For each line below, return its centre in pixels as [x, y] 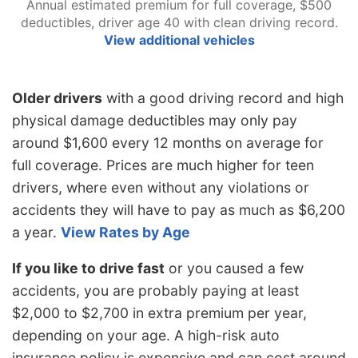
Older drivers [57, 97]
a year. [36, 232]
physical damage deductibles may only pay [155, 120]
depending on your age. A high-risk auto [146, 336]
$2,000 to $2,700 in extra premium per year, [159, 313]
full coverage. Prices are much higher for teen [163, 165]
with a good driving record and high [223, 97]
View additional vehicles [179, 40]
